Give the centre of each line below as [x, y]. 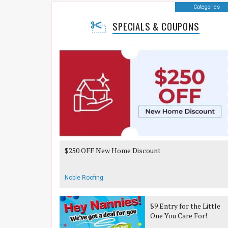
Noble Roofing [84, 178]
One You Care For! [179, 216]
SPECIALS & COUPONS [156, 26]
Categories [207, 7]
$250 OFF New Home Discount [113, 150]
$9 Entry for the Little [186, 206]
